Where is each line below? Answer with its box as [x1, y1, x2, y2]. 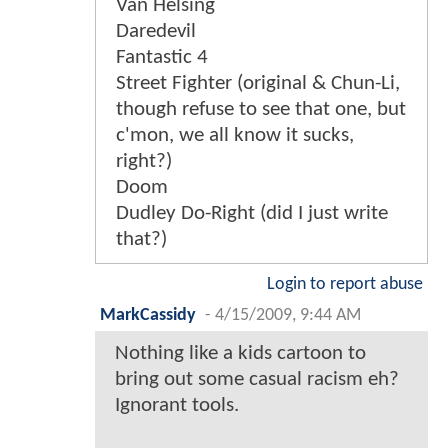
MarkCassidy [100, 306, 196, 324]
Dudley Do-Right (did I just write [116, 202, 388, 224]
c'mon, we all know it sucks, [116, 124, 354, 146]
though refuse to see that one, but [116, 98, 406, 120]
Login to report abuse [267, 275, 423, 293]
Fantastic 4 [116, 46, 208, 68]
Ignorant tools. [115, 394, 239, 416]
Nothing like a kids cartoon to [115, 342, 366, 364]
